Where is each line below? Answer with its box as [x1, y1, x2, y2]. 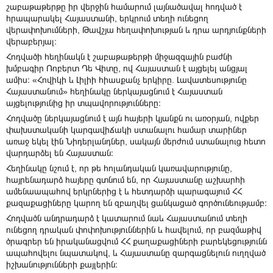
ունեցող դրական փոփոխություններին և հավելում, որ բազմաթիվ [6, 225, 261, 235]
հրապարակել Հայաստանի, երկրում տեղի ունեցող [6, 13, 208, 24]
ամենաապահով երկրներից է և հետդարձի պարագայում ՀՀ [6, 186, 242, 197]
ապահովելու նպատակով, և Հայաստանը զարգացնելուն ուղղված [6, 248, 266, 258]
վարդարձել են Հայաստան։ [6, 148, 113, 158]
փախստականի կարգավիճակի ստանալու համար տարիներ [6, 125, 247, 135]
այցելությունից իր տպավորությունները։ [6, 98, 161, 108]
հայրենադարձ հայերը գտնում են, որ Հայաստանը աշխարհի [6, 175, 245, 185]
